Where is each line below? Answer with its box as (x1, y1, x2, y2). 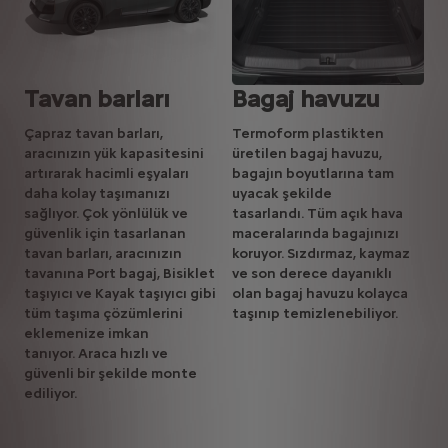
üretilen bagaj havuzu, (232, 145, 382, 163)
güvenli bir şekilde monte (24, 365, 197, 383)
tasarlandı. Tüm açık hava (232, 205, 403, 223)
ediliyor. (24, 385, 77, 403)
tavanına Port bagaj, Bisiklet (24, 265, 215, 283)
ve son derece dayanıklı (232, 265, 392, 283)
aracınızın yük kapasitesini (24, 145, 204, 163)
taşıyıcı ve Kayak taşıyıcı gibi (24, 285, 216, 303)
